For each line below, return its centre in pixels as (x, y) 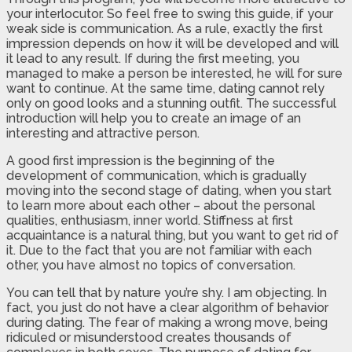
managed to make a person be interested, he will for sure (174, 73)
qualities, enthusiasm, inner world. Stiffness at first (150, 220)
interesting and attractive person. (103, 133)
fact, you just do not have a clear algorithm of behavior (167, 307)
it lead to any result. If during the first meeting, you (153, 58)
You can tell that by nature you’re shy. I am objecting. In (167, 292)
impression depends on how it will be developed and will (172, 43)
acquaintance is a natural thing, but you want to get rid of (172, 235)
